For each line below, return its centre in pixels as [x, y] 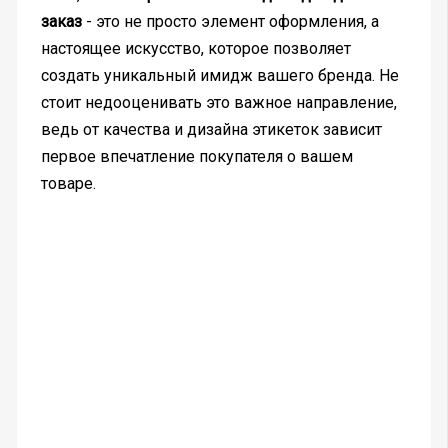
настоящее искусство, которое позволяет [195, 48]
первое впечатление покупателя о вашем [196, 156]
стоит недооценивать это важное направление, [218, 102]
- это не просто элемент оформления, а [230, 21]
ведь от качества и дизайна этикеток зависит [211, 129]
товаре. [68, 183]
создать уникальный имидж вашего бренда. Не [219, 75]
